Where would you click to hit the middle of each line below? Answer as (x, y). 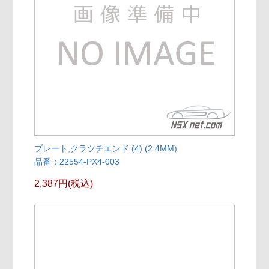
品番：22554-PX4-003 (77, 161)
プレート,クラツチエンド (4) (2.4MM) (106, 148)
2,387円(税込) (64, 183)
